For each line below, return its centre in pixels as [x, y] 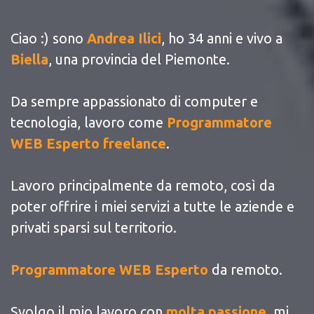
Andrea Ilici [124, 38]
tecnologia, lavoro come [89, 122]
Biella [29, 59]
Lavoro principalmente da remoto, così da [143, 185]
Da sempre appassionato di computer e [134, 101]
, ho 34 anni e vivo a [222, 38]
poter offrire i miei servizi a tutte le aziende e [152, 206]
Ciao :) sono [49, 38]
